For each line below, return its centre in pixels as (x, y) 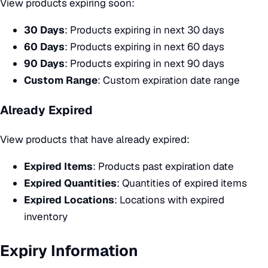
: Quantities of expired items (182, 183)
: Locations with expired (169, 200)
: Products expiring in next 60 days (144, 46)
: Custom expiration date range (169, 80)
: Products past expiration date (163, 167)
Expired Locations (69, 200)
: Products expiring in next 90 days (144, 63)
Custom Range (61, 80)
